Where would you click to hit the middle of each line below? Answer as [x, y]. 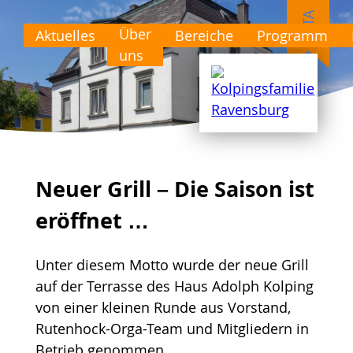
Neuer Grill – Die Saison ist [175, 189]
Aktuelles [65, 35]
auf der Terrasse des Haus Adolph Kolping [174, 286]
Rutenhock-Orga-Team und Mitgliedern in [172, 328]
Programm [292, 35]
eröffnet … [92, 221]
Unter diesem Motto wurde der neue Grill [172, 264]
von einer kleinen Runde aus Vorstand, [163, 307]
